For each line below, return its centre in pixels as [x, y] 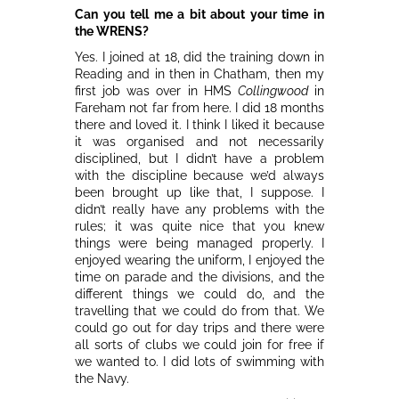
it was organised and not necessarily [199, 141]
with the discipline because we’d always [199, 175]
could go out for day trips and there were [199, 327]
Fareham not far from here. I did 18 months [199, 107]
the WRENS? [112, 31]
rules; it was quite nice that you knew [199, 226]
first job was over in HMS [156, 90]
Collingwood [273, 90]
